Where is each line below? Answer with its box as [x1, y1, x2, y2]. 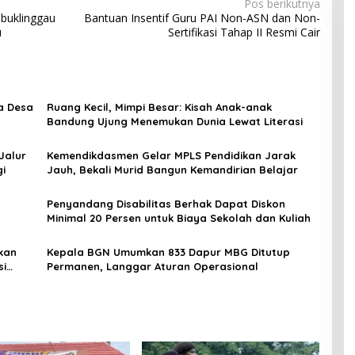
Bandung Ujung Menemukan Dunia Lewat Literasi [46, 115, 303, 128]
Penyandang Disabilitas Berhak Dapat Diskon [46, 197, 285, 211]
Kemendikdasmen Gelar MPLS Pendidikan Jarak [46, 149, 296, 162]
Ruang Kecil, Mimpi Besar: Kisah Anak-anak [46, 101, 272, 114]
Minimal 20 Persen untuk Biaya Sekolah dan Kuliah [46, 212, 311, 225]
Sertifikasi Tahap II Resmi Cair [167, 25, 320, 40]
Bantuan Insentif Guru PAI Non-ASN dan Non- [83, 10, 320, 26]
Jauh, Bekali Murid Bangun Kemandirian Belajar [46, 163, 298, 177]
